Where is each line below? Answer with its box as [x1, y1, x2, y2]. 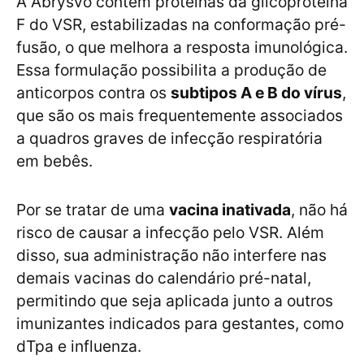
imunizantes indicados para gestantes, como [16, 314, 344, 334]
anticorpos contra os [16, 83, 171, 103]
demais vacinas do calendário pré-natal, [16, 268, 311, 288]
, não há [291, 200, 348, 220]
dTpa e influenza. [16, 336, 141, 357]
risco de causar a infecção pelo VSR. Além [16, 223, 324, 243]
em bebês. [16, 151, 93, 171]
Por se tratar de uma [16, 200, 169, 220]
